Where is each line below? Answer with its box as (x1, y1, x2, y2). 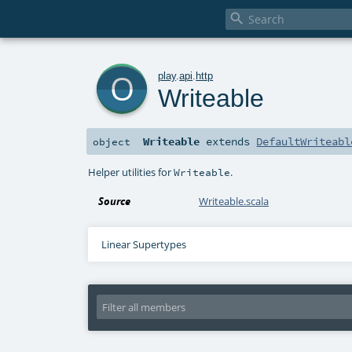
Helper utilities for (88, 164, 174, 179)
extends (200, 134, 257, 149)
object (93, 135, 130, 148)
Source (98, 194, 131, 209)
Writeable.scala (199, 194, 269, 209)
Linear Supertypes (101, 237, 186, 252)
